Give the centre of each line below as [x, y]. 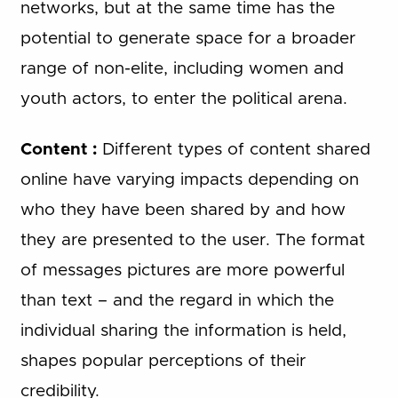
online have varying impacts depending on [189, 179]
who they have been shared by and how [183, 210]
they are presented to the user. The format [192, 240]
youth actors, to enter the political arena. [183, 99]
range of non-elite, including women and [182, 69]
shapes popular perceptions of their [163, 361]
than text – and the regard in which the [177, 300]
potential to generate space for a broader [187, 39]
